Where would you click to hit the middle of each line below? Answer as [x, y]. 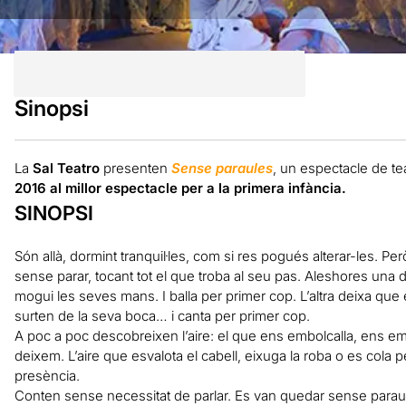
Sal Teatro [66, 168]
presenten [135, 168]
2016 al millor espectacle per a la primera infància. [180, 188]
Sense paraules [222, 168]
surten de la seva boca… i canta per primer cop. [162, 315]
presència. [47, 375]
